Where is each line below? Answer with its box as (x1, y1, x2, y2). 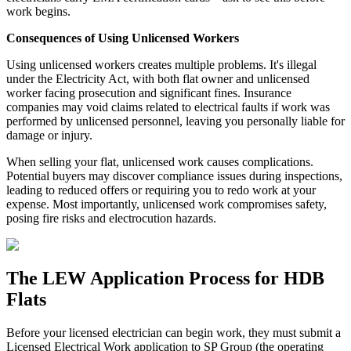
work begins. (6, 5, 71, 19)
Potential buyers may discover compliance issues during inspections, (6, 169, 342, 183)
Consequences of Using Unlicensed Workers (6, 31, 239, 45)
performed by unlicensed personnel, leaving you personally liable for (6, 114, 345, 128)
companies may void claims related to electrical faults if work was (6, 100, 330, 114)
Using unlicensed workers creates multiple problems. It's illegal (6, 58, 317, 72)
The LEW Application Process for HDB (6, 268, 324, 289)
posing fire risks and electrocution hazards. (6, 212, 216, 226)
